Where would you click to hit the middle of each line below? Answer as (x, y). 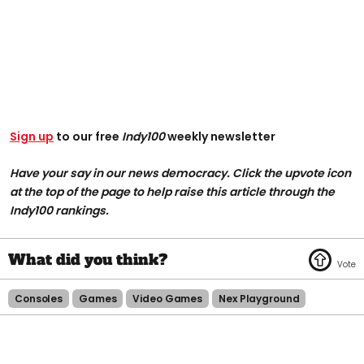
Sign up (32, 137)
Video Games (168, 299)
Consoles (39, 299)
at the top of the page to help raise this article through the (172, 192)
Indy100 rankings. (59, 211)
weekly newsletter (220, 137)
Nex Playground (259, 299)
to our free (88, 137)
